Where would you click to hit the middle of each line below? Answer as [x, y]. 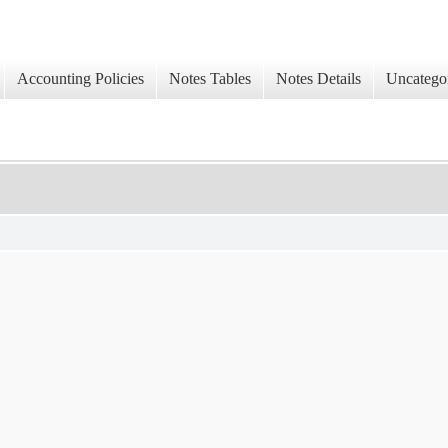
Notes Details [318, 79]
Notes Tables [210, 79]
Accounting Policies [80, 79]
